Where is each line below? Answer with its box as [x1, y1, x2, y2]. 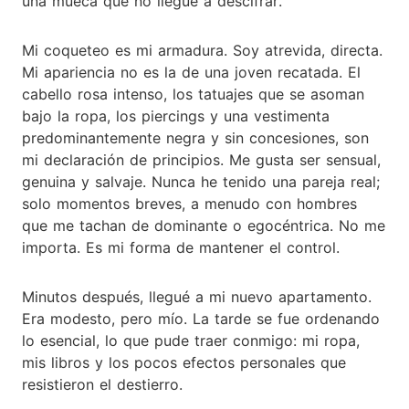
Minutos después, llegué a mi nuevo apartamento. [22, 287, 372, 306]
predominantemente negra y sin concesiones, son [22, 128, 369, 147]
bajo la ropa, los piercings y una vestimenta [22, 106, 330, 125]
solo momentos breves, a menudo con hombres [22, 194, 357, 213]
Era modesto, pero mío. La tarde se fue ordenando [22, 309, 380, 328]
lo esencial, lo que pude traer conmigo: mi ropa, [22, 330, 360, 350]
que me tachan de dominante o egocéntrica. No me [22, 215, 385, 235]
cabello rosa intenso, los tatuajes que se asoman [22, 84, 364, 103]
